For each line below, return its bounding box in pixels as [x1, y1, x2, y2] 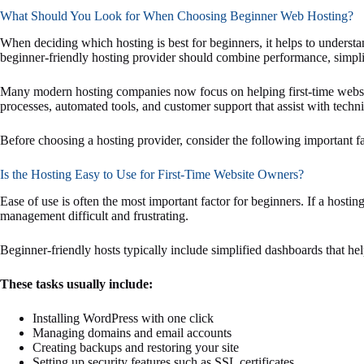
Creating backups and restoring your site [32, 340, 239, 354]
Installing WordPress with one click [32, 310, 214, 325]
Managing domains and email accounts [32, 325, 232, 340]
